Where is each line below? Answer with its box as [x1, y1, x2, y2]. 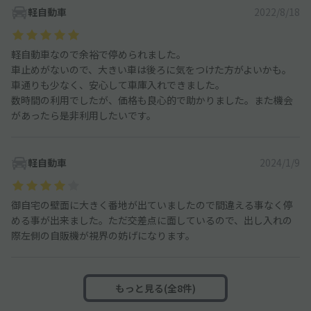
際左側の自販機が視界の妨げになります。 [11, 228, 195, 243]
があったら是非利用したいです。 [11, 108, 156, 123]
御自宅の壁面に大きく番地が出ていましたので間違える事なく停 [11, 198, 293, 212]
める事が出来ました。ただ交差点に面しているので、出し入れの [11, 213, 292, 228]
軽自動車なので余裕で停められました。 [11, 47, 186, 62]
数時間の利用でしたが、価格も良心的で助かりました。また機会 [11, 93, 293, 108]
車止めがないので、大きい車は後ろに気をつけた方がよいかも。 [11, 62, 292, 77]
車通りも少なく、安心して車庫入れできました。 [11, 78, 225, 92]
